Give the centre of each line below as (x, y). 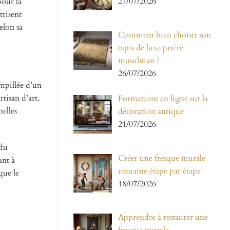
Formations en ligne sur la (163, 98)
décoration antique (151, 111)
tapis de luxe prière (151, 47)
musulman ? (139, 60)
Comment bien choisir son (165, 35)
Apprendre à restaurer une (163, 217)
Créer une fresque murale (162, 158)
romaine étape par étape (159, 171)
